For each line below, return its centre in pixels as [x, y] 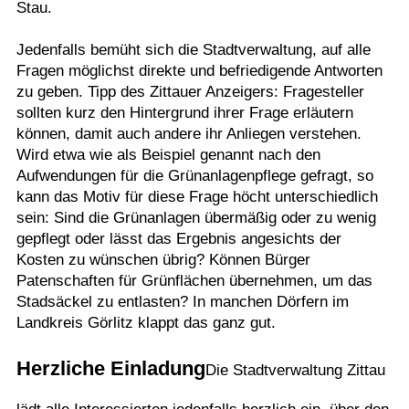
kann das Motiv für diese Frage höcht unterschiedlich [197, 197]
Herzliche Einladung [110, 368]
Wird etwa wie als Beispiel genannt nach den [168, 155]
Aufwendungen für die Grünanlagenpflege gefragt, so [194, 176]
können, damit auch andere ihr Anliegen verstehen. [189, 134]
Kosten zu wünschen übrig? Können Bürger [163, 260]
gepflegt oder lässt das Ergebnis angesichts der [178, 239]
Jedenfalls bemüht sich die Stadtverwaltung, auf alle [193, 50]
